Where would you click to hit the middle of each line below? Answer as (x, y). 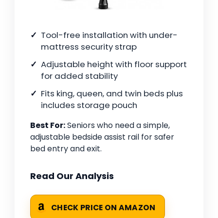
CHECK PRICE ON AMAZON (103, 208)
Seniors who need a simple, (118, 126)
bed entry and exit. (66, 149)
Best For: (48, 126)
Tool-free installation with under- (109, 35)
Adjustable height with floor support (114, 64)
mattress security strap (89, 47)
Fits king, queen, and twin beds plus (112, 94)
